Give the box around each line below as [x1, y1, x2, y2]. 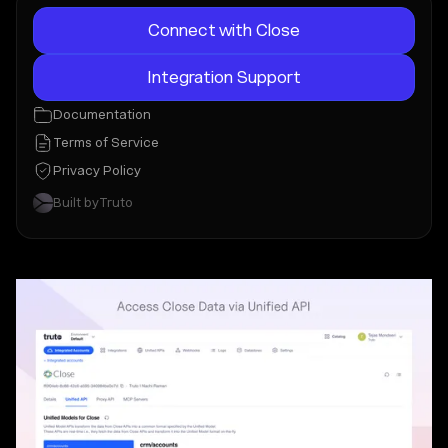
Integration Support [147, 67, 301, 87]
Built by [53, 195, 99, 210]
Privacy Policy [53, 163, 141, 178]
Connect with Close [148, 20, 300, 40]
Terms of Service [53, 135, 159, 150]
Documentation [53, 107, 151, 122]
